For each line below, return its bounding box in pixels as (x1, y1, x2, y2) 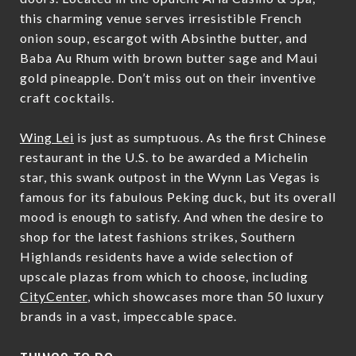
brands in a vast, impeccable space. (20, 308, 237, 323)
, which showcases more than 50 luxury (87, 288, 324, 304)
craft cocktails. (20, 89, 114, 105)
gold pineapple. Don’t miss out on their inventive (20, 69, 316, 85)
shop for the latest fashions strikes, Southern (20, 228, 296, 244)
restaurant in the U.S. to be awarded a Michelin (20, 149, 308, 164)
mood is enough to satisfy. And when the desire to (20, 208, 324, 224)
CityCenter (20, 288, 87, 304)
